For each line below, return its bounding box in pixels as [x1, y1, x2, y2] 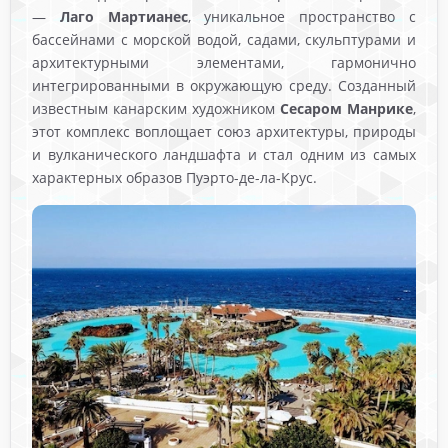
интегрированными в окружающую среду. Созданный [32, 76, 416, 96]
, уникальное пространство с [187, 7, 416, 27]
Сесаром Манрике [279, 99, 413, 119]
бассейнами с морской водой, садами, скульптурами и [32, 30, 416, 50]
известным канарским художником [32, 99, 280, 119]
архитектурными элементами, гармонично [32, 53, 416, 73]
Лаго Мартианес [60, 7, 188, 27]
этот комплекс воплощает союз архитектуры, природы [32, 122, 416, 142]
